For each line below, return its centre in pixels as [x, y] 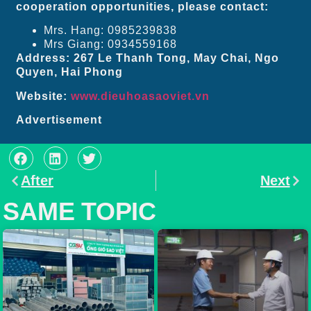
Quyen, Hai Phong [70, 72]
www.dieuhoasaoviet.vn [141, 96]
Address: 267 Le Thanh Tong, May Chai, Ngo [148, 58]
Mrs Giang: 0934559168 [111, 44]
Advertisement [59, 120]
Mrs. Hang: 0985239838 [111, 31]
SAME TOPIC [79, 211]
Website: [44, 96]
